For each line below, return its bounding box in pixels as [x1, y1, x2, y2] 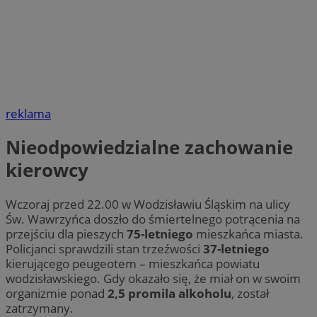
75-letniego [127, 225, 193, 242]
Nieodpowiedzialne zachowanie [6, 134, 293, 161]
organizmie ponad [6, 284, 108, 301]
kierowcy [6, 157, 93, 183]
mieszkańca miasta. [193, 225, 304, 242]
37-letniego [203, 240, 270, 257]
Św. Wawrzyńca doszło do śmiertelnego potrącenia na [6, 210, 300, 227]
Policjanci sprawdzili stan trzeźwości [6, 240, 203, 257]
